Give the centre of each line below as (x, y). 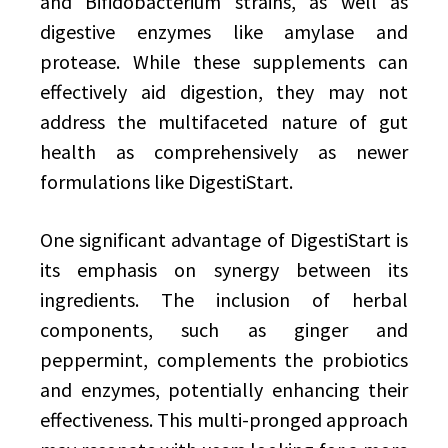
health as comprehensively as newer (224, 151)
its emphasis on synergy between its (224, 269)
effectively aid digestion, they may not (224, 91)
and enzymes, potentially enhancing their (224, 389)
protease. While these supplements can (224, 61)
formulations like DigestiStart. (166, 181)
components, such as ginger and (224, 329)
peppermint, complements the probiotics (224, 359)
